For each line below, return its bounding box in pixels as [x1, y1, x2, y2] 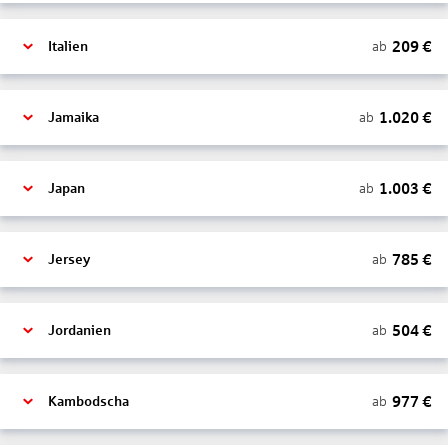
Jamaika [48, 110, 99, 125]
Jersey [48, 252, 90, 267]
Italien [48, 39, 88, 54]
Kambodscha [48, 394, 129, 409]
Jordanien [48, 323, 111, 338]
